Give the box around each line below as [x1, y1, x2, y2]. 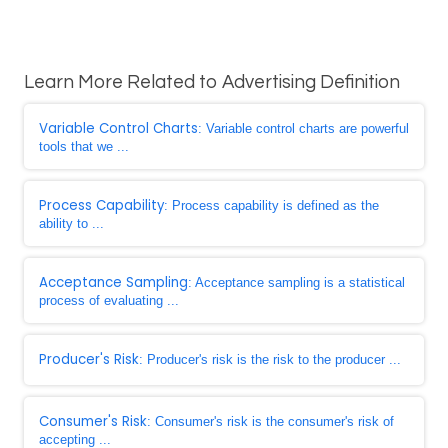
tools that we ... [39, 139, 129, 154]
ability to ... [39, 216, 104, 231]
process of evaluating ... [39, 293, 179, 308]
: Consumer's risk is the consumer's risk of [147, 414, 394, 429]
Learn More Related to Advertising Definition [24, 73, 400, 92]
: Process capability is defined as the [164, 198, 379, 213]
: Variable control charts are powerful [198, 121, 409, 136]
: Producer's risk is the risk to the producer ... [139, 352, 401, 367]
